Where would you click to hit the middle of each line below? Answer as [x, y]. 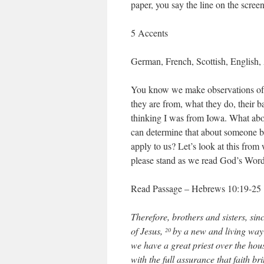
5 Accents [149, 33]
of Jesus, [147, 231]
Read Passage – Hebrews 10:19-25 [196, 188]
